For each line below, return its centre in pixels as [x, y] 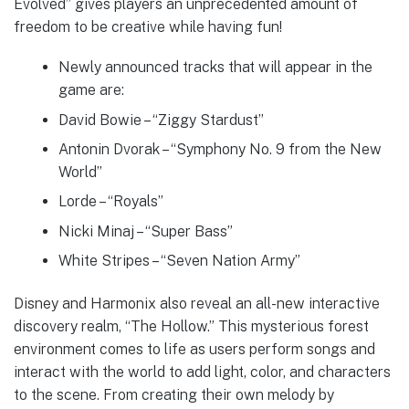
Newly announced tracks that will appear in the [215, 68]
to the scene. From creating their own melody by [174, 395]
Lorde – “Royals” [110, 202]
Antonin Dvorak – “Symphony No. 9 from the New [220, 149]
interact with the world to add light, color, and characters [202, 372]
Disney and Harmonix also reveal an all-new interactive [197, 304]
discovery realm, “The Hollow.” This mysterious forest [191, 327]
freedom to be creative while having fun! [148, 26]
